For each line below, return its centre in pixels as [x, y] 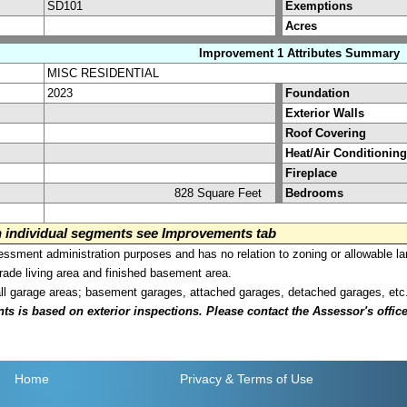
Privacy [200, 379]
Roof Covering [326, 133]
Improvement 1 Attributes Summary [299, 53]
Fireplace [311, 173]
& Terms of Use [269, 379]
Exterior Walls [325, 113]
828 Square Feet [223, 193]
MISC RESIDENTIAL [103, 73]
